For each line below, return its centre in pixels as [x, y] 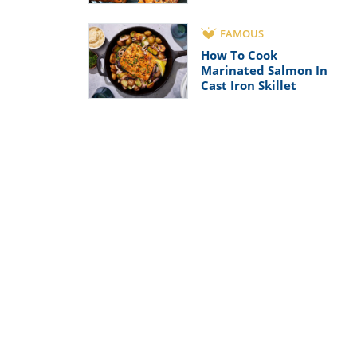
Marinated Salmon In [264, 71]
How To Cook [239, 55]
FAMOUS [242, 34]
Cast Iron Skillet [249, 86]
